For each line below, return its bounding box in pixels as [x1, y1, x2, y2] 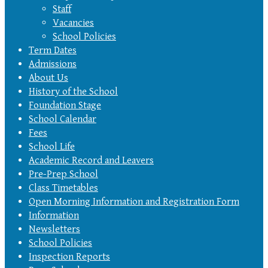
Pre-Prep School [29, 167, 98, 180]
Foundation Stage [29, 99, 101, 111]
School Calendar [29, 112, 96, 125]
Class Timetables [29, 181, 98, 194]
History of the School [29, 85, 118, 98]
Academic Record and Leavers [29, 154, 154, 166]
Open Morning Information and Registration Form [29, 195, 239, 208]
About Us [29, 71, 68, 84]
